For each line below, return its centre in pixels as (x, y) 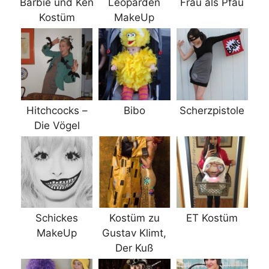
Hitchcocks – (57, 110)
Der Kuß (134, 248)
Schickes (57, 218)
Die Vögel (57, 125)
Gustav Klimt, (134, 233)
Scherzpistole (212, 110)
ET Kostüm (212, 218)
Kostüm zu (134, 218)
